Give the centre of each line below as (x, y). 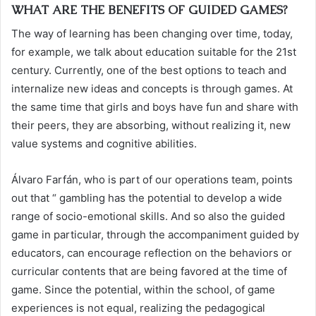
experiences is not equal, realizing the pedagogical (138, 308)
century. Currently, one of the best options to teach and (149, 70)
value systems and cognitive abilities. (104, 143)
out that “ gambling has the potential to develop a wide (147, 197)
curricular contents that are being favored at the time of (149, 271)
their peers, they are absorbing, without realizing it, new (151, 125)
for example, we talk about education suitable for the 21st (154, 51)
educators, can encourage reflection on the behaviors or (152, 253)
